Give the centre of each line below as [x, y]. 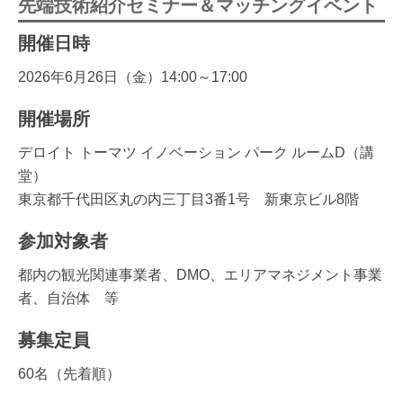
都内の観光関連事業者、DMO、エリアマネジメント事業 [200, 274]
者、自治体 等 [68, 298]
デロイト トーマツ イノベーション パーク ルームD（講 [196, 152]
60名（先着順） [69, 373]
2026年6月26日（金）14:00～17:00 [133, 76]
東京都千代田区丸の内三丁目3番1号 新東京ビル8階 [188, 199]
